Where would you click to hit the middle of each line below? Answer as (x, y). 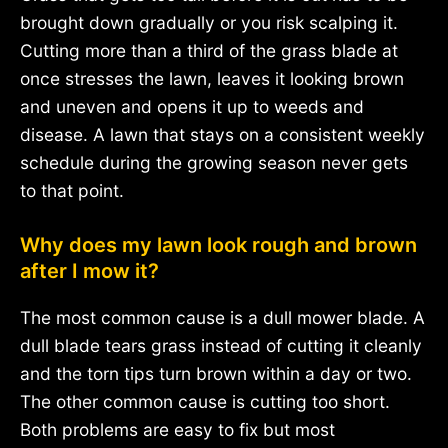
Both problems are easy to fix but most (177, 430)
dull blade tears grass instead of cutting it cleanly (221, 346)
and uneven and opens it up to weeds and (192, 106)
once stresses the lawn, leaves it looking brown (212, 78)
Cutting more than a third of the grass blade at (209, 50)
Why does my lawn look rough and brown (218, 245)
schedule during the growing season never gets (214, 162)
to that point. (72, 190)
